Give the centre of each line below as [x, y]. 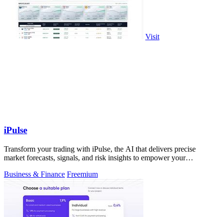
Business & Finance [34, 174]
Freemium [82, 174]
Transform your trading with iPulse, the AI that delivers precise [100, 149]
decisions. [19, 166]
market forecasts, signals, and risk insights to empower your [95, 157]
